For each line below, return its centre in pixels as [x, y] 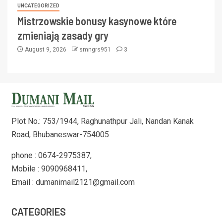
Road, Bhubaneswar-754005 [60, 134]
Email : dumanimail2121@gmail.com [73, 182]
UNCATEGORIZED [38, 5]
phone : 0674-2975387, [51, 155]
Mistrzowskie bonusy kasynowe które [97, 21]
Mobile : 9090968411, [49, 168]
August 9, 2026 [46, 49]
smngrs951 [96, 49]
